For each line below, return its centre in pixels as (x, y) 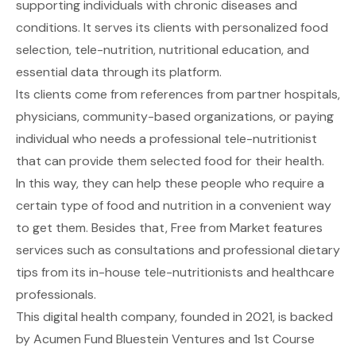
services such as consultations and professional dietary (178, 250)
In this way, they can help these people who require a (170, 184)
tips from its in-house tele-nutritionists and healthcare (175, 273)
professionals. (56, 295)
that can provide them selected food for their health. (170, 161)
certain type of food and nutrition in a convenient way (174, 206)
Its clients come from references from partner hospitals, (178, 95)
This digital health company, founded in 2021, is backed (174, 317)
